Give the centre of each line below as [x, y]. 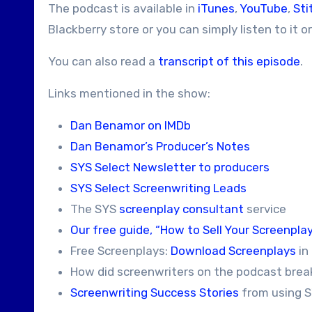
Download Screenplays [233, 251]
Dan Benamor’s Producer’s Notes [160, 146]
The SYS [95, 209]
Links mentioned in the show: [129, 93]
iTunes [216, 8]
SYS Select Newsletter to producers [170, 167]
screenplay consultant [181, 209]
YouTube [264, 8]
